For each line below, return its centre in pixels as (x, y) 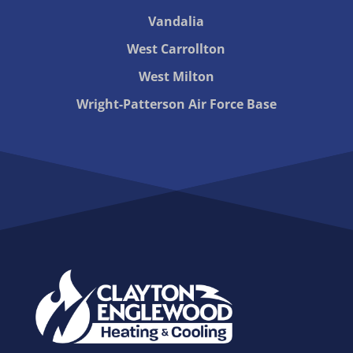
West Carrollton (176, 49)
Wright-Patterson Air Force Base (176, 104)
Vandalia (176, 22)
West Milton (176, 77)
